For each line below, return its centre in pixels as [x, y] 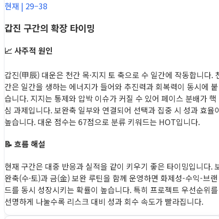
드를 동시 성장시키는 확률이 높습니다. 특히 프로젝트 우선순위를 [111, 189]
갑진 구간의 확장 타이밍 [50, 27]
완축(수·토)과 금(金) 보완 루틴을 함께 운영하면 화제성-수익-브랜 [111, 178]
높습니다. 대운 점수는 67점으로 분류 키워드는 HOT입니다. [102, 122]
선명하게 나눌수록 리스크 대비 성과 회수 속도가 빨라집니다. [104, 201]
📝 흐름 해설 [25, 144]
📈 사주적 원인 [29, 50]
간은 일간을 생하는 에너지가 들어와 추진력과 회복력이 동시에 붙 [111, 87]
